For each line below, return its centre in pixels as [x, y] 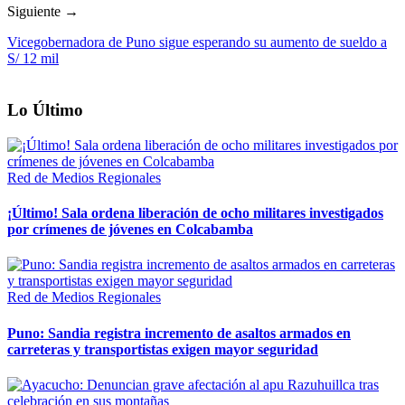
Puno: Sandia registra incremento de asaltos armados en [179, 333]
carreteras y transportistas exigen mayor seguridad [163, 349]
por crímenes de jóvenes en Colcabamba [130, 230]
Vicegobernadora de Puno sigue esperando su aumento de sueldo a [197, 42]
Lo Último [45, 110]
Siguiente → [43, 12]
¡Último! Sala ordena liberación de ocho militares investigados [195, 213]
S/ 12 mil [33, 59]
